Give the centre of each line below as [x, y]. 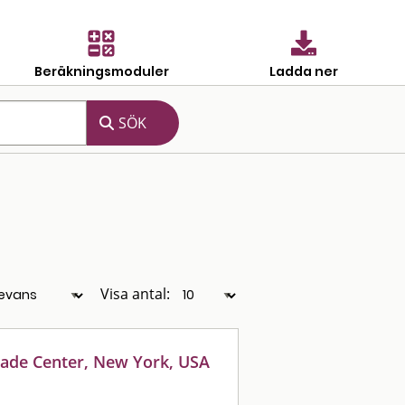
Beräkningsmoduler [101, 71]
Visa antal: [135, 294]
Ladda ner [304, 71]
